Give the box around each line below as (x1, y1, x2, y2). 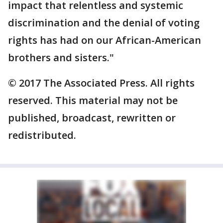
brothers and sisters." (8, 51, 114, 64)
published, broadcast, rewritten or (8, 111, 176, 124)
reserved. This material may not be (8, 94, 178, 107)
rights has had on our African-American (8, 33, 201, 47)
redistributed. (8, 128, 76, 142)
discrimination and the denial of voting (8, 16, 200, 29)
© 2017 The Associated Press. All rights (8, 76, 195, 90)
